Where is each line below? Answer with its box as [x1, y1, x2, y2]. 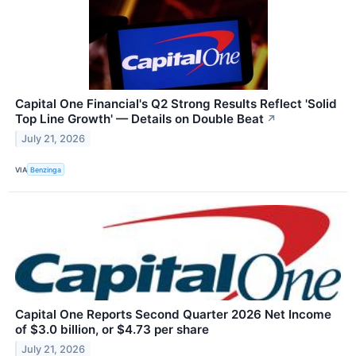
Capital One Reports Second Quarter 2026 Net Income [15, 307, 331, 323]
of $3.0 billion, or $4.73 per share [15, 322, 209, 338]
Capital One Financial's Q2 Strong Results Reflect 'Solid [15, 96, 337, 112]
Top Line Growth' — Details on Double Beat [15, 111, 264, 127]
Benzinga [30, 164, 62, 174]
